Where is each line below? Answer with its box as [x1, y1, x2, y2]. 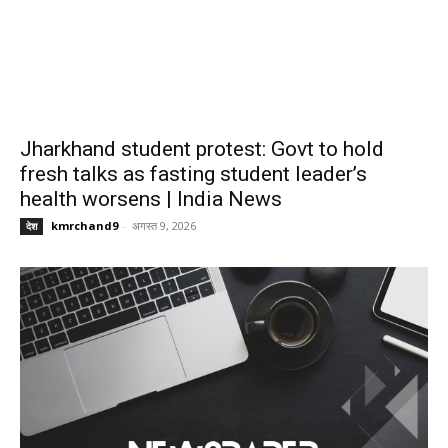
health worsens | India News [20, 187, 282, 212]
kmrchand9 [51, 218, 118, 234]
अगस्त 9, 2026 [132, 218, 196, 234]
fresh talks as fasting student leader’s [20, 162, 367, 187]
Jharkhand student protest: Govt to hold [20, 137, 384, 162]
